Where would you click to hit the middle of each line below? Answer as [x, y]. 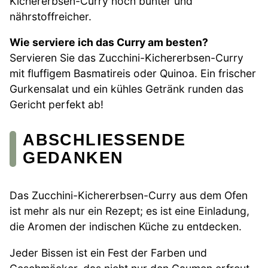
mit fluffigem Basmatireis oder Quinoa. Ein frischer [133, 74]
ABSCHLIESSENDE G [104, 140]
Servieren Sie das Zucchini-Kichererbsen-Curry [127, 58]
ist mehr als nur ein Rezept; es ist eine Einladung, [130, 211]
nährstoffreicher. [51, 16]
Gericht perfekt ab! [57, 105]
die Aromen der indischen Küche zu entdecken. [126, 227]
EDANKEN [67, 158]
